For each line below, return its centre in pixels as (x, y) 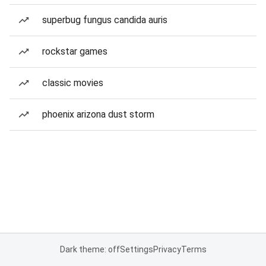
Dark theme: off (90, 249)
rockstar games (75, 51)
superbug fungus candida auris (105, 20)
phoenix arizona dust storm (98, 114)
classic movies (73, 83)
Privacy (167, 249)
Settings (136, 249)
